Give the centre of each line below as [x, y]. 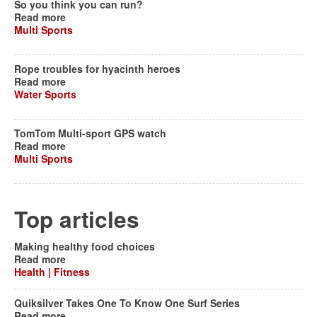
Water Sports [45, 94]
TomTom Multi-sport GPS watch [90, 133]
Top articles [77, 219]
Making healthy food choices [85, 247]
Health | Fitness [52, 272]
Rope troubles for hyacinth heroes [97, 69]
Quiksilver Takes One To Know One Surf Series [127, 303]
